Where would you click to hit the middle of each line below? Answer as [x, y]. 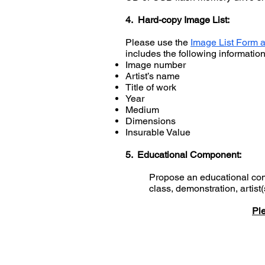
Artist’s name [153, 76]
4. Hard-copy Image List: [177, 20]
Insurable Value [158, 132]
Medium [142, 110]
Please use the [158, 42]
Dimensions [151, 121]
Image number [156, 65]
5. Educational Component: [183, 155]
